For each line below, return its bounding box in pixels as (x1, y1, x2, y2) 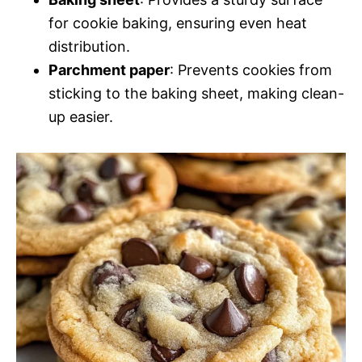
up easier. (48, 108, 113, 125)
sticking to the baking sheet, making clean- (48, 85, 344, 102)
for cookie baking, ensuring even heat (48, 15, 307, 32)
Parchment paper (48, 61, 170, 78)
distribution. (48, 38, 130, 55)
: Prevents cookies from (170, 61, 332, 78)
